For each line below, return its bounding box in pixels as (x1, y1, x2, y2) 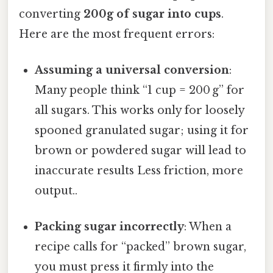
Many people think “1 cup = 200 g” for (35, 83, 245, 97)
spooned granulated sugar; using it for (35, 124, 249, 138)
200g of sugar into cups (83, 7, 221, 21)
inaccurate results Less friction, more (35, 164, 244, 178)
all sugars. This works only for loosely (35, 104, 245, 118)
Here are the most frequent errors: (19, 27, 214, 41)
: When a (184, 220, 232, 234)
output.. (35, 184, 78, 198)
